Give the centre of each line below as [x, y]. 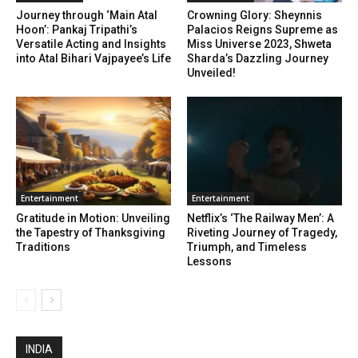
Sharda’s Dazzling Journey [258, 59]
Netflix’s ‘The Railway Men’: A [261, 219]
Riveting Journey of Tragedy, [262, 233]
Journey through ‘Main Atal [87, 16]
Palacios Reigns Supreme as [263, 30]
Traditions [43, 247]
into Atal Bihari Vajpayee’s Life [93, 59]
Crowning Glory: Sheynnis [255, 16]
